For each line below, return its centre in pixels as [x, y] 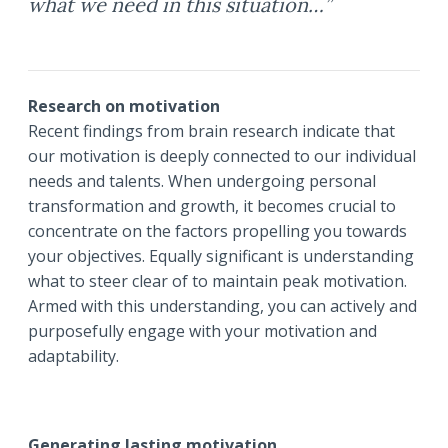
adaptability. [73, 356]
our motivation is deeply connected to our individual [222, 156]
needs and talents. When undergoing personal [202, 181]
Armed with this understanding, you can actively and [222, 306]
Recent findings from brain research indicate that [211, 131]
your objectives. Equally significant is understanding [221, 256]
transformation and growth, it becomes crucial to [212, 206]
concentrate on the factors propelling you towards [217, 231]
